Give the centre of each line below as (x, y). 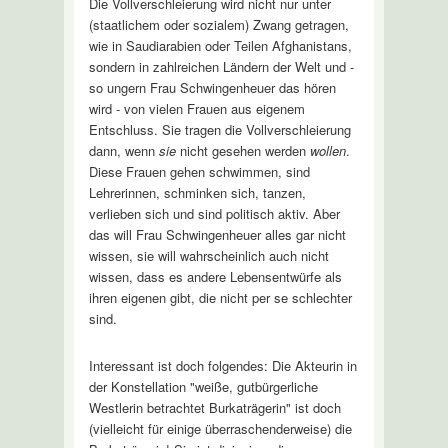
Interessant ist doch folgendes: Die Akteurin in (222, 365)
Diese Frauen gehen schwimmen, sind (199, 171)
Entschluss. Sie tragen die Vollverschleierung (219, 129)
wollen (327, 150)
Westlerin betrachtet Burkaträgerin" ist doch (214, 407)
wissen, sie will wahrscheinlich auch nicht (208, 255)
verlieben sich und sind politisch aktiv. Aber (214, 213)
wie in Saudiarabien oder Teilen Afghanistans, (220, 45)
